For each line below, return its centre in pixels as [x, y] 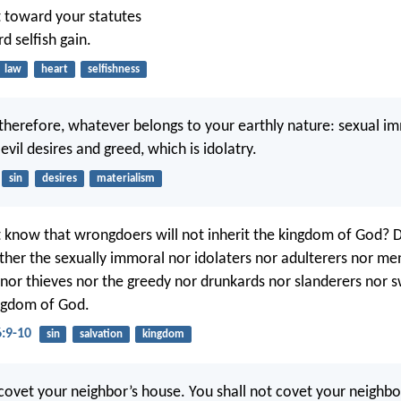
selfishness [113, 69]
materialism [125, 178]
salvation [101, 335]
